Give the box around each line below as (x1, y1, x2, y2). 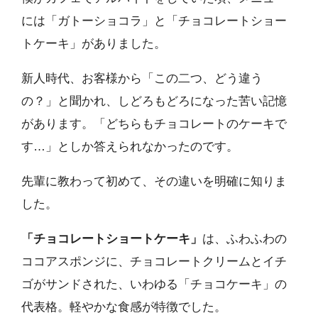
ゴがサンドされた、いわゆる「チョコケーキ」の (21, 277, 287, 291)
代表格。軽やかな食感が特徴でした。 (21, 300, 226, 314)
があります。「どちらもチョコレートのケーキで (21, 116, 287, 131)
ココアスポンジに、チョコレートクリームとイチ (21, 254, 287, 268)
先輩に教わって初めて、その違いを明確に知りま (21, 174, 287, 188)
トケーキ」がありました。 (21, 36, 166, 50)
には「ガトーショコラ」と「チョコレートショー (21, 13, 287, 28)
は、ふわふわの (202, 231, 287, 246)
